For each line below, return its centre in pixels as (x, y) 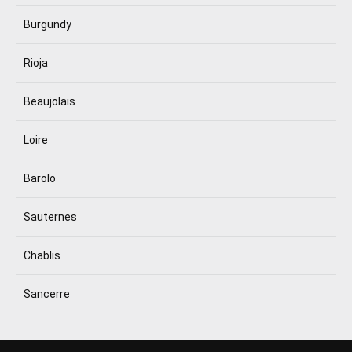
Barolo (40, 178)
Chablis (42, 255)
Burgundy (48, 24)
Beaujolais (49, 101)
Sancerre (47, 294)
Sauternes (50, 217)
